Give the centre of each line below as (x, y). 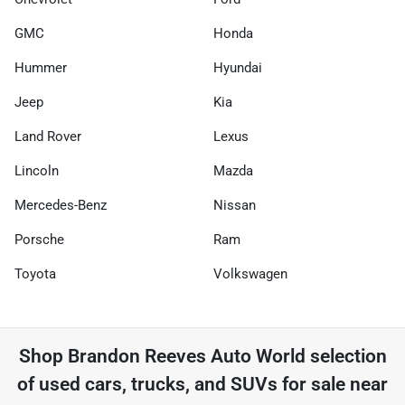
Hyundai (238, 68)
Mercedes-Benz (61, 205)
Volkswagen (250, 274)
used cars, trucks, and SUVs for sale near (213, 384)
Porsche (39, 240)
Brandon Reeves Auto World (186, 356)
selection (346, 356)
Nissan (235, 205)
